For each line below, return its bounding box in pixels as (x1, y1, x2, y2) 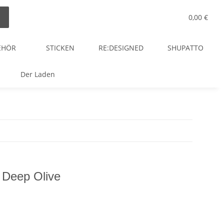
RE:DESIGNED (98, 43, 143, 52)
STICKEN (46, 43, 74, 52)
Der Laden (20, 69, 55, 79)
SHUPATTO (167, 43, 203, 52)
